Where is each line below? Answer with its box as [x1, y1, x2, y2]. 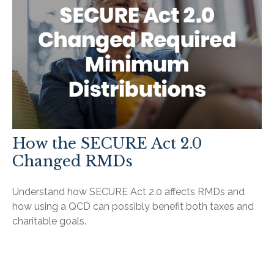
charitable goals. [12, 215, 86, 227]
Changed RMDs [12, 152, 133, 170]
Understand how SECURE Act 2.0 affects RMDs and [12, 186, 245, 198]
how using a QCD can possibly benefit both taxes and [12, 201, 254, 212]
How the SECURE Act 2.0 [12, 135, 202, 152]
